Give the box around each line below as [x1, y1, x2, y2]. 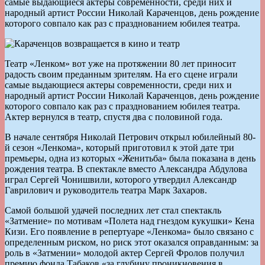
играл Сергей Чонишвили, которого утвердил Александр [5, 174, 237, 185]
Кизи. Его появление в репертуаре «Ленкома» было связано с [5, 226, 254, 237]
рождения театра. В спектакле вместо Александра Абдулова [5, 163, 247, 174]
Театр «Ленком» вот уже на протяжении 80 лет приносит [5, 58, 236, 69]
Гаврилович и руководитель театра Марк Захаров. [5, 185, 207, 195]
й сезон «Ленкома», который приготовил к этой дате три [5, 142, 234, 153]
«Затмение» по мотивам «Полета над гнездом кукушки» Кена [5, 215, 254, 226]
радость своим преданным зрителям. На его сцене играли [5, 69, 238, 79]
